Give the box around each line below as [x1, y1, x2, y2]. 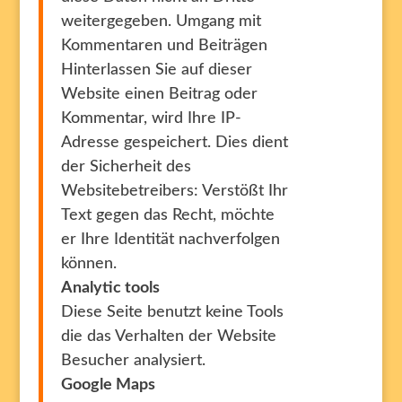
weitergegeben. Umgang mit [60, 13, 261, 30]
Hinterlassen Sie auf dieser [60, 62, 252, 78]
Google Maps [60, 377, 155, 393]
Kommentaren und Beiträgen [60, 38, 267, 54]
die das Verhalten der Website [60, 328, 276, 345]
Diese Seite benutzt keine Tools [60, 304, 284, 320]
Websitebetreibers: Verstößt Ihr [60, 183, 288, 199]
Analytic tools [60, 280, 160, 296]
